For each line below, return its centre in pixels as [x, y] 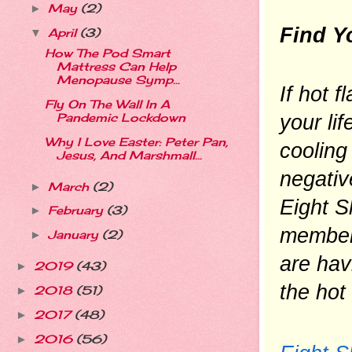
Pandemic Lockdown [121, 117]
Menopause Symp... [118, 80]
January [75, 235]
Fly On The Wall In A [107, 104]
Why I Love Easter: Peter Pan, [136, 142]
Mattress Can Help [116, 66]
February [77, 211]
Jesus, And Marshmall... [129, 155]
